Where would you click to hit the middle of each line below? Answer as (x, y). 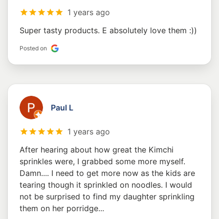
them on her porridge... (62, 208)
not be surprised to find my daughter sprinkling (107, 197)
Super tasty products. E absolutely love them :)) (108, 31)
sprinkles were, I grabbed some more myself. (102, 162)
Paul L (62, 108)
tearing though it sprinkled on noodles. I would (106, 185)
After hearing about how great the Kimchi (97, 150)
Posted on (33, 48)
